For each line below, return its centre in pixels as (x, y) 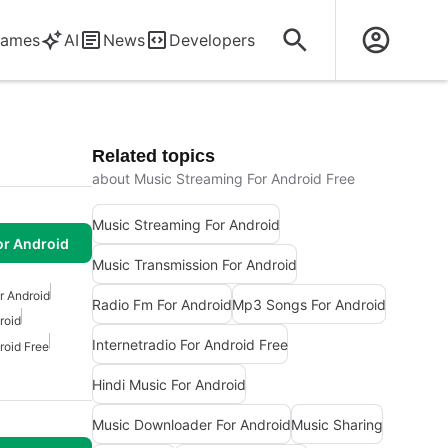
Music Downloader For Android (191, 424)
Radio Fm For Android (162, 304)
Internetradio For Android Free (190, 344)
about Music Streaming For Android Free (223, 178)
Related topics (153, 156)
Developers (212, 40)
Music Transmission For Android (194, 264)
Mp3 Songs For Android (309, 304)
